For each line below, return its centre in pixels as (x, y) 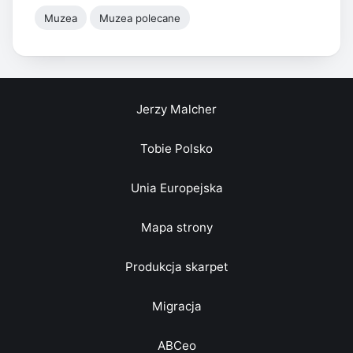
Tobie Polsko (176, 148)
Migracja (176, 306)
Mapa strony (176, 227)
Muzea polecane (140, 18)
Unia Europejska (176, 188)
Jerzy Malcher (176, 109)
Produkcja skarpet (176, 266)
